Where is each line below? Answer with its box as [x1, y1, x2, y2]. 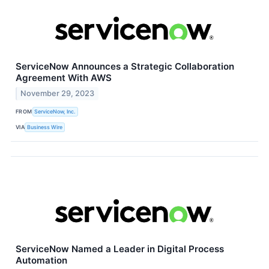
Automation [16, 255, 67, 267]
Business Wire [27, 123, 63, 130]
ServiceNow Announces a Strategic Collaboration [16, 61, 234, 73]
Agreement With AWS [16, 72, 112, 84]
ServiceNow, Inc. [34, 107, 76, 115]
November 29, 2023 [20, 89, 95, 98]
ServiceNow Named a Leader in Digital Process [16, 243, 224, 255]
